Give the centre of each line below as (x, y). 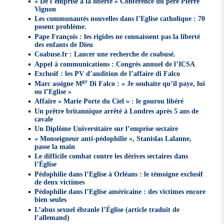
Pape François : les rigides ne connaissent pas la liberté (117, 36)
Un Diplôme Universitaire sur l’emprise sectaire (106, 129)
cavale (44, 119)
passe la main (55, 146)
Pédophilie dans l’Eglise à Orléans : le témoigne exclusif (119, 174)
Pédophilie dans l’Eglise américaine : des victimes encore (120, 192)
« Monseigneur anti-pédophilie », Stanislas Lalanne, (113, 138)
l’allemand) (52, 217)
